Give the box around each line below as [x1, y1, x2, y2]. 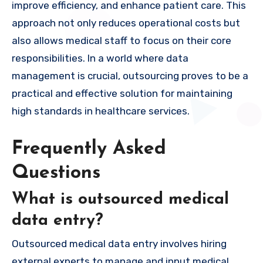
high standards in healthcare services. [12, 104, 190, 117]
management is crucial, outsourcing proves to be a [12, 69, 248, 82]
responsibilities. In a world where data [12, 52, 188, 64]
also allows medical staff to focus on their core [12, 34, 231, 46]
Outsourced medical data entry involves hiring [12, 238, 227, 250]
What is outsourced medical [12, 191, 229, 208]
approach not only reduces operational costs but [12, 16, 240, 29]
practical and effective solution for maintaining [12, 87, 232, 99]
